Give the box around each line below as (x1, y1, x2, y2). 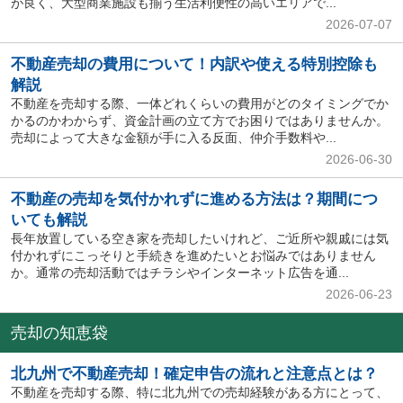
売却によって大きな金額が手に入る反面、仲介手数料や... (10, 130, 336, 146)
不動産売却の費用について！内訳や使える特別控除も (10, 56, 378, 74)
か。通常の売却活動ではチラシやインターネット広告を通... (10, 265, 349, 281)
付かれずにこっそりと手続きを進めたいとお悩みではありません (10, 248, 376, 264)
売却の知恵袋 (10, 323, 108, 342)
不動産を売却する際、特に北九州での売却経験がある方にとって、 (10, 385, 389, 400)
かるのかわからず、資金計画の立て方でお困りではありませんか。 (10, 113, 389, 129)
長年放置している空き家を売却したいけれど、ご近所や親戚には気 (10, 231, 389, 246)
